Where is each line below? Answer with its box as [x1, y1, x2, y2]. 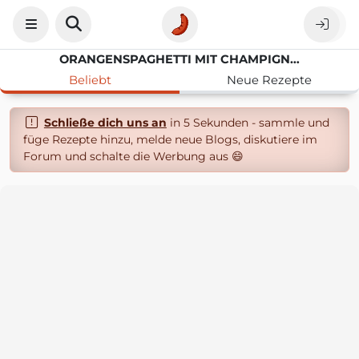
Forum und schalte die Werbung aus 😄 [23, 149, 244, 163]
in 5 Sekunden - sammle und [166, 115, 329, 130]
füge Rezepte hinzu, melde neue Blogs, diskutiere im [23, 132, 317, 147]
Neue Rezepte [227, 73, 312, 87]
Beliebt [68, 73, 111, 87]
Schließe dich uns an [43, 115, 167, 130]
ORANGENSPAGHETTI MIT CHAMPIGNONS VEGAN [290, 52, 300, 67]
